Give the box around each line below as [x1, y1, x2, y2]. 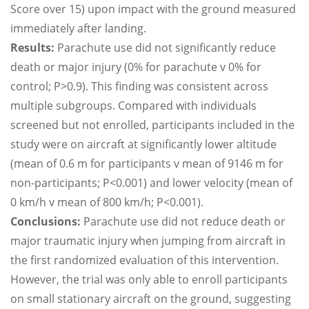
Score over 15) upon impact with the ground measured [10, 1, 296, 17]
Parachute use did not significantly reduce [54, 40, 276, 55]
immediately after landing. [10, 21, 146, 36]
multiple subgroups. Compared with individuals [10, 98, 257, 113]
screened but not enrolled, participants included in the [10, 117, 295, 132]
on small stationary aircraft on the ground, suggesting [10, 291, 291, 306]
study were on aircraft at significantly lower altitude [10, 137, 277, 152]
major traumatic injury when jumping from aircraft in [10, 233, 286, 248]
